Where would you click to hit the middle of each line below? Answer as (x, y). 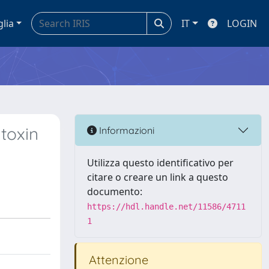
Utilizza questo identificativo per (160, 163)
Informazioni (125, 130)
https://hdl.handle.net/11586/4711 (166, 207)
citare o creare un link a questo (158, 177)
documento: (115, 192)
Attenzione (117, 260)
